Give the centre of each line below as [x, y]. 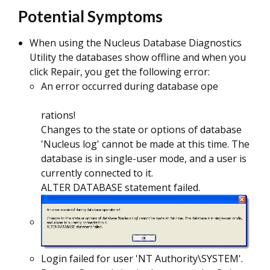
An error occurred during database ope [130, 86]
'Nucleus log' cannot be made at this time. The [145, 144]
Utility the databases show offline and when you [138, 57]
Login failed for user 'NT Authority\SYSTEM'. [143, 259]
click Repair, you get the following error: [120, 72]
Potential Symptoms [90, 16]
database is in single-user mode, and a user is [144, 159]
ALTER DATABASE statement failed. [121, 187]
